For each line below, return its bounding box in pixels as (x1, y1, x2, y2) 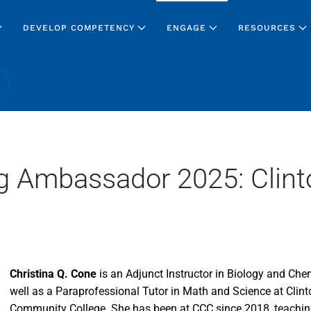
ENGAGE (166, 22, 206, 33)
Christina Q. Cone (10, 267, 96, 280)
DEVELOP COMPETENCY (22, 22, 135, 33)
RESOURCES (237, 22, 296, 33)
